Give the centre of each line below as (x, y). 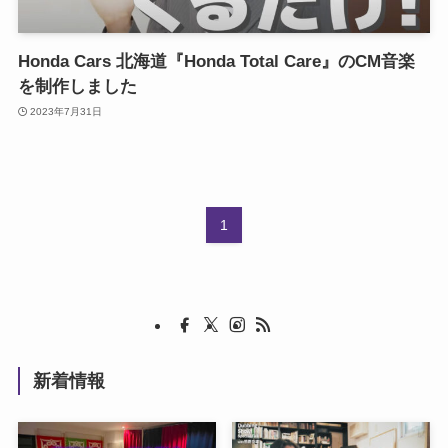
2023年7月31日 (66, 111)
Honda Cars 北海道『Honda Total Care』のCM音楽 (216, 62)
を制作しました (77, 87)
